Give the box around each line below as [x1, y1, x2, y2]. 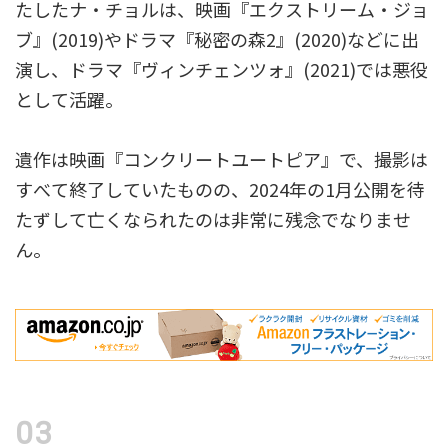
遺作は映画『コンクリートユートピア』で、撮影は [15, 145, 428, 172]
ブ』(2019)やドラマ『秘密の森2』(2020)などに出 [15, 25, 419, 52]
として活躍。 [15, 85, 123, 112]
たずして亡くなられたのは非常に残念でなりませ [15, 205, 411, 232]
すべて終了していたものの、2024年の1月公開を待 [15, 175, 425, 202]
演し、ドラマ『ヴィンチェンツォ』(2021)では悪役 [15, 55, 428, 82]
